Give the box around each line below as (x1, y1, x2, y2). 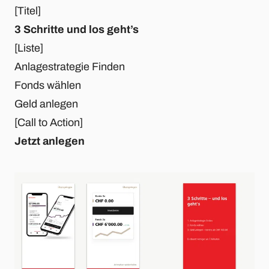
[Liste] (14, 42, 43, 55)
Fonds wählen (14, 79, 81, 92)
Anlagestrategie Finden (14, 61, 125, 73)
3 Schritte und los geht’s (14, 23, 139, 36)
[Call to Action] (14, 116, 83, 129)
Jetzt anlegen (14, 135, 85, 148)
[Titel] (14, 5, 41, 17)
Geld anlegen (14, 98, 78, 110)
